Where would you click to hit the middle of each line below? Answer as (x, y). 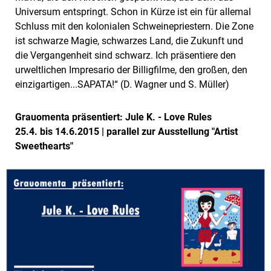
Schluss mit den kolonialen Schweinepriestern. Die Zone (134, 26)
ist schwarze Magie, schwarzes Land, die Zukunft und (129, 41)
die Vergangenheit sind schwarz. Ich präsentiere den (126, 55)
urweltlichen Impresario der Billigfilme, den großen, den (131, 70)
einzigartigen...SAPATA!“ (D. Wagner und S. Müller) (122, 84)
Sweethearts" (44, 146)
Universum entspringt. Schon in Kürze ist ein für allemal (133, 11)
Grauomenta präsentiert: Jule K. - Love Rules (113, 117)
